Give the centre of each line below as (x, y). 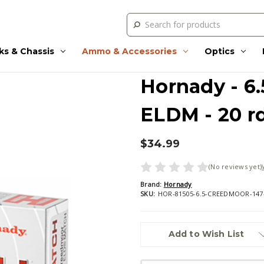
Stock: (151, 239)
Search (140, 19)
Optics (219, 51)
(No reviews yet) (235, 167)
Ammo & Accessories (129, 51)
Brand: (151, 184)
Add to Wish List (206, 234)
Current (154, 228)
